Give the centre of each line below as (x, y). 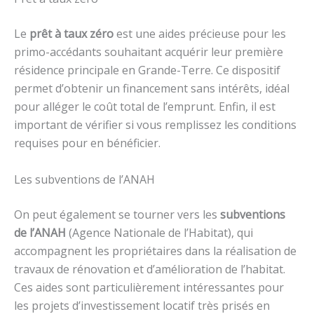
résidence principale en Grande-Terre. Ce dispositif (147, 70)
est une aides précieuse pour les (200, 34)
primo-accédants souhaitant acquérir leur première (149, 52)
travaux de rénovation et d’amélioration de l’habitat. (150, 269)
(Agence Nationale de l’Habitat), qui (159, 232)
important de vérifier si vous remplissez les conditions (155, 125)
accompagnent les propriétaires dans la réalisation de (155, 251)
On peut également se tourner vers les (117, 214)
